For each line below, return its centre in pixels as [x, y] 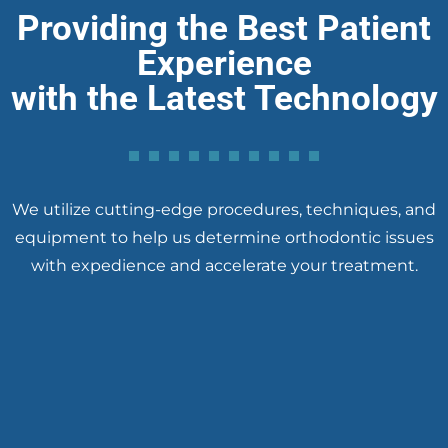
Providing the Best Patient [224, 27]
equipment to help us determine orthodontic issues [224, 237]
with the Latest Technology [224, 97]
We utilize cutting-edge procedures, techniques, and [224, 209]
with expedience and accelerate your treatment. [224, 265]
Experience [224, 62]
